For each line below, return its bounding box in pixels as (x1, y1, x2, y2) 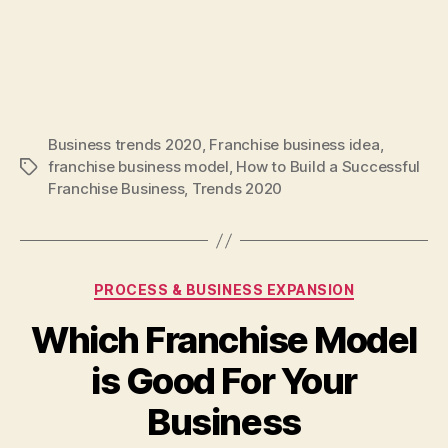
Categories (223, 275, 312, 296)
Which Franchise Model (31, 317, 417, 362)
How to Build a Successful (236, 157, 421, 176)
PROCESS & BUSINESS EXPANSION (93, 281, 355, 298)
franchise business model (48, 157, 229, 176)
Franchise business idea (209, 135, 380, 154)
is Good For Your (91, 358, 357, 403)
